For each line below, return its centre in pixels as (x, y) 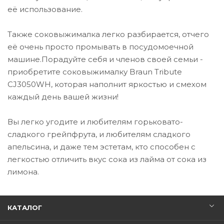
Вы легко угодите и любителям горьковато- (95, 121)
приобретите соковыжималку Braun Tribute (95, 71)
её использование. (45, 9)
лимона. (23, 171)
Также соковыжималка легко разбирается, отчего (108, 34)
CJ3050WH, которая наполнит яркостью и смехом (107, 84)
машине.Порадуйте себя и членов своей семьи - (105, 59)
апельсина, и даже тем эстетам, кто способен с (101, 146)
